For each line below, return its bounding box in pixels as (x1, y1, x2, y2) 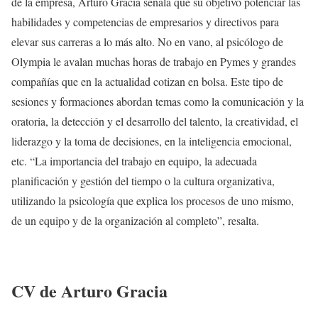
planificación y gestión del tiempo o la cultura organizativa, (11, 172, 275, 188)
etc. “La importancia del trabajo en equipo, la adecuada (11, 153, 257, 168)
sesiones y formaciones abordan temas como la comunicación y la (11, 93, 304, 109)
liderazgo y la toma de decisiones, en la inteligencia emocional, (11, 133, 292, 148)
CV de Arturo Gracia (11, 278, 168, 303)
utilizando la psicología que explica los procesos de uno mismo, (11, 192, 294, 208)
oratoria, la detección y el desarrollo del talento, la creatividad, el (11, 113, 298, 128)
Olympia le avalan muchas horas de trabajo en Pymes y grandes (11, 53, 296, 69)
